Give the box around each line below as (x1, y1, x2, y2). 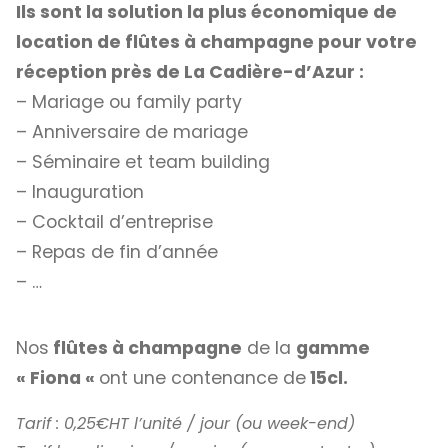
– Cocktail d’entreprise (16, 210, 213, 235)
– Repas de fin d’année (16, 240, 218, 265)
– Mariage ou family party (16, 90, 242, 115)
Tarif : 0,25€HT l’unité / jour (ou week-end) (16, 412, 355, 436)
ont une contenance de (99, 365, 306, 390)
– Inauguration (16, 180, 144, 205)
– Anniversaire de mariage (16, 120, 248, 145)
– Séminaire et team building (16, 150, 270, 175)
